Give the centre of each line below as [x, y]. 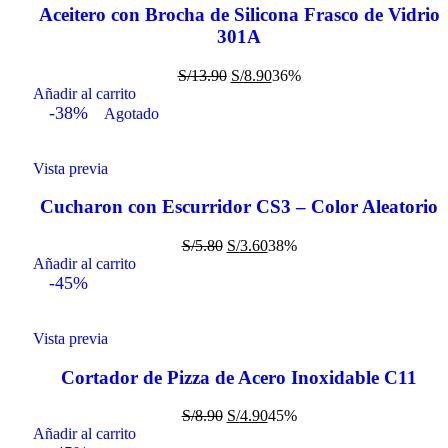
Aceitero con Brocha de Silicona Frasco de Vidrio [239, 14]
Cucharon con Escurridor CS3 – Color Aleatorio [239, 207]
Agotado [131, 113]
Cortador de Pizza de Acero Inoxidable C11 [239, 377]
